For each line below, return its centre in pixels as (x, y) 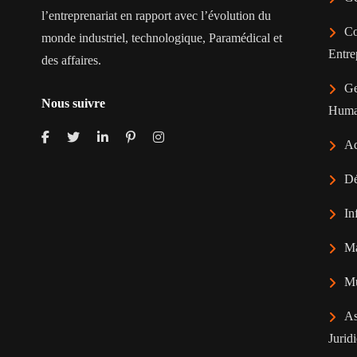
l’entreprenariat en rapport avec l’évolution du (156, 16)
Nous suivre (73, 104)
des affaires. (71, 61)
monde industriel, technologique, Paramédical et (162, 38)
